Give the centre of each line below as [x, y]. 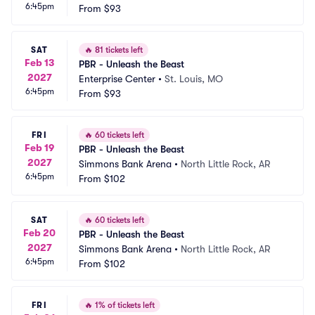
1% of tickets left [124, 305]
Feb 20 [39, 232]
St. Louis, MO [194, 79]
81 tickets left [118, 50]
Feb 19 [39, 147]
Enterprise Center [117, 79]
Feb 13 [39, 62]
